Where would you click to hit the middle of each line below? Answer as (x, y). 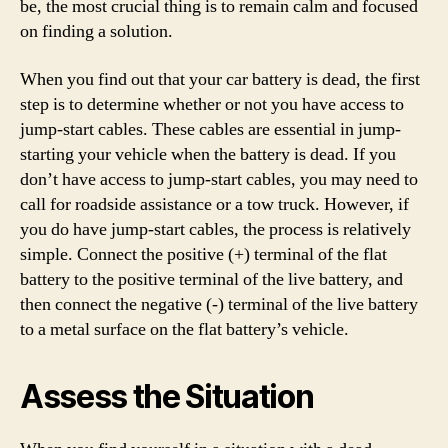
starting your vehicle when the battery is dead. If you (208, 154)
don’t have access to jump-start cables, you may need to (219, 179)
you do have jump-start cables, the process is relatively (215, 229)
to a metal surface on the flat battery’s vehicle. (184, 329)
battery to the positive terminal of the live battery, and (211, 279)
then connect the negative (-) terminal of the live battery (219, 304)
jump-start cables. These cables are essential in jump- (210, 129)
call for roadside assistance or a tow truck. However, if (214, 204)
